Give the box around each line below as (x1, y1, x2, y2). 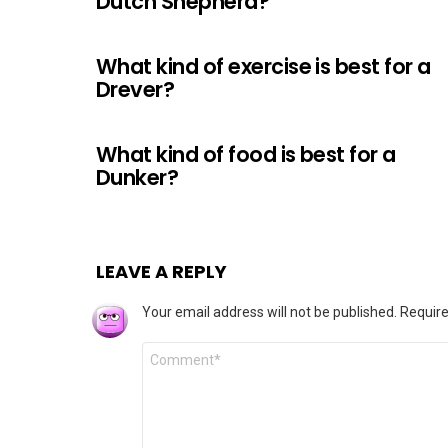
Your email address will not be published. (142, 303, 397, 320)
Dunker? (96, 162, 179, 192)
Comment (142, 339, 214, 359)
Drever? (96, 74, 175, 104)
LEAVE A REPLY (96, 258, 227, 284)
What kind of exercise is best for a (96, 51, 431, 81)
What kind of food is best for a (96, 139, 396, 169)
